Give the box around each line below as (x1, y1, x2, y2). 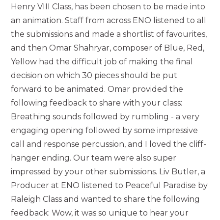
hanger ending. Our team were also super (11, 153, 177, 163)
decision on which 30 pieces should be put (11, 71, 178, 80)
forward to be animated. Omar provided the (11, 84, 184, 94)
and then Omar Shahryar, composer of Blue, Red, (11, 43, 205, 53)
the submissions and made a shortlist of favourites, (11, 29, 207, 39)
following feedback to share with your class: (11, 98, 183, 108)
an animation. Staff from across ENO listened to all (11, 16, 207, 25)
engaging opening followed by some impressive (11, 126, 198, 135)
